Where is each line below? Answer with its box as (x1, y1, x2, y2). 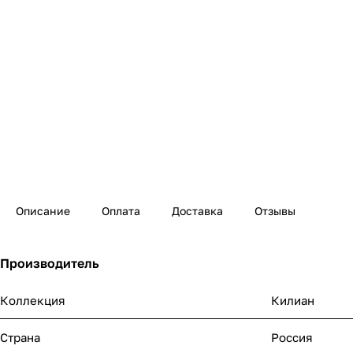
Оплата (102, 204, 140, 218)
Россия (271, 330, 313, 345)
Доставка (172, 204, 223, 218)
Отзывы (255, 204, 295, 218)
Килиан (271, 293, 314, 308)
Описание (16, 204, 70, 218)
